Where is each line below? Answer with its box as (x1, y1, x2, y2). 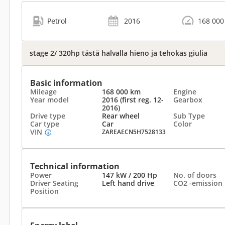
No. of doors (173, 170, 216, 180)
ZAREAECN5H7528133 (101, 128, 166, 136)
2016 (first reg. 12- (101, 95, 164, 104)
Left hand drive (101, 178, 154, 188)
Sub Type (173, 111, 205, 121)
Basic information (30, 77, 102, 88)
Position (30, 186, 59, 196)
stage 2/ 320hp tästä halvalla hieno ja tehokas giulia (30, 48, 207, 58)
